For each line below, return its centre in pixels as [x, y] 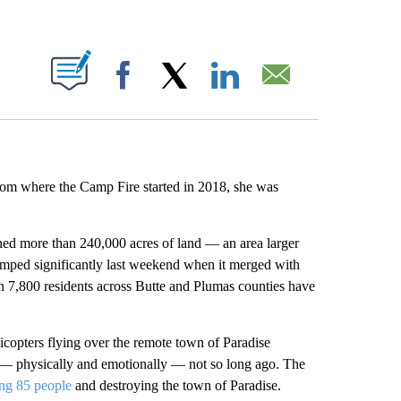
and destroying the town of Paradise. [176, 385]
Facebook [173, 93]
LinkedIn [271, 93]
